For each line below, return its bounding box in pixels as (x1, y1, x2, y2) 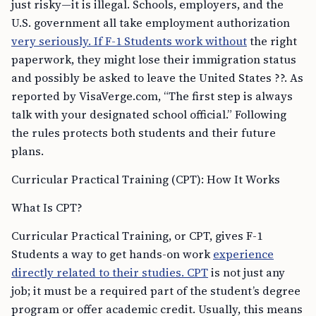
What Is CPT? (11, 200, 83, 215)
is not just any (208, 265, 285, 280)
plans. (11, 143, 44, 159)
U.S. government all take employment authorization (11, 15, 290, 30)
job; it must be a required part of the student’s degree (11, 283, 300, 298)
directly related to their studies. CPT (11, 265, 208, 280)
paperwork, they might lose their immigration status (11, 51, 296, 67)
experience (213, 246, 274, 262)
